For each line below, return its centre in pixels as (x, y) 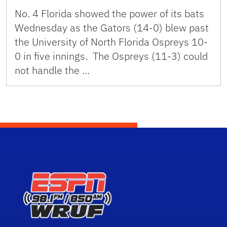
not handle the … (52, 70)
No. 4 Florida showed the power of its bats (109, 13)
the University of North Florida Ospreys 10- (111, 42)
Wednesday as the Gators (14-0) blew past (112, 27)
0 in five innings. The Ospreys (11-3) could (111, 56)
